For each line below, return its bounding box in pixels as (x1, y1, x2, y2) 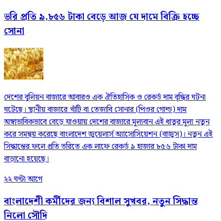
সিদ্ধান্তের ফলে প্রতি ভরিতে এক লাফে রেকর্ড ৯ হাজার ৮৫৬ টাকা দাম (4, 140, 197, 153)
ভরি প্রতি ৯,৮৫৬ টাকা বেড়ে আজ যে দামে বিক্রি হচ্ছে (4, 10, 199, 25)
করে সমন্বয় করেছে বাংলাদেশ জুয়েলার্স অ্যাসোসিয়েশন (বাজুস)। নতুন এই (4, 128, 213, 141)
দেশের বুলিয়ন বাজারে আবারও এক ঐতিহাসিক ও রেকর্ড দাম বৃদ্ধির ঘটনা (4, 91, 206, 104)
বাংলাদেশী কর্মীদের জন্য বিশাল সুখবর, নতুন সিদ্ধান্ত (4, 194, 198, 209)
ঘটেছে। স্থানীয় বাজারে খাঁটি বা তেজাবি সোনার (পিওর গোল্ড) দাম (4, 103, 186, 116)
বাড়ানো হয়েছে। (4, 152, 49, 165)
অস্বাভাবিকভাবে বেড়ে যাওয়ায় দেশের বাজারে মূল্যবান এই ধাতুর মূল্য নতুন (4, 115, 210, 128)
